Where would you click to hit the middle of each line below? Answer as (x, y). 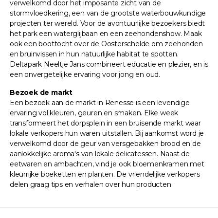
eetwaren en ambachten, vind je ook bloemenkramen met (107, 164)
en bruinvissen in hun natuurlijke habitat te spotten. (94, 54)
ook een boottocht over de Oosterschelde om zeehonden (106, 44)
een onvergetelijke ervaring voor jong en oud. (85, 74)
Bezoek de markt (41, 92)
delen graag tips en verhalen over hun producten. (91, 184)
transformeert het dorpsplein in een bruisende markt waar (105, 123)
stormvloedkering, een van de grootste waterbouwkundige (108, 13)
